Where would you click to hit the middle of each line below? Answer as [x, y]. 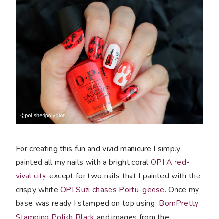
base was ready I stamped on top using [88, 204]
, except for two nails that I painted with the [123, 176]
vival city [31, 176]
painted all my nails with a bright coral [83, 163]
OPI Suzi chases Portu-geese [112, 190]
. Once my [182, 190]
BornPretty [179, 204]
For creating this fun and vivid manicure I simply [98, 149]
